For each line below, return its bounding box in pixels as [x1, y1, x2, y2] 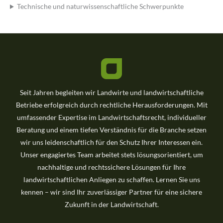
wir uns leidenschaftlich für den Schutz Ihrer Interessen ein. [20, 137, 203, 146]
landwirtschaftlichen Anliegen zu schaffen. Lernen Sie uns [23, 175, 200, 184]
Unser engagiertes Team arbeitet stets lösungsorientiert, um [20, 150, 203, 159]
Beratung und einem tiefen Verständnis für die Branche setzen [16, 125, 207, 134]
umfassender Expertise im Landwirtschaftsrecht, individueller [16, 112, 207, 121]
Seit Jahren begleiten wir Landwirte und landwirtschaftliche [19, 88, 204, 97]
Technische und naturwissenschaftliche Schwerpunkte [17, 2, 184, 11]
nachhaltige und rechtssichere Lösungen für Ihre [37, 162, 186, 171]
